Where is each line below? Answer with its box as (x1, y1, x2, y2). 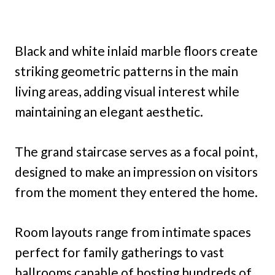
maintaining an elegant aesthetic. (15, 104, 203, 120)
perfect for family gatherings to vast (15, 244, 224, 260)
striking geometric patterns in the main (15, 63, 238, 79)
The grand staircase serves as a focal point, (15, 144, 257, 160)
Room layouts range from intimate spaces (15, 224, 251, 240)
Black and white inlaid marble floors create (15, 43, 258, 59)
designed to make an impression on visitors (15, 164, 258, 180)
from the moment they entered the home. (15, 184, 258, 200)
